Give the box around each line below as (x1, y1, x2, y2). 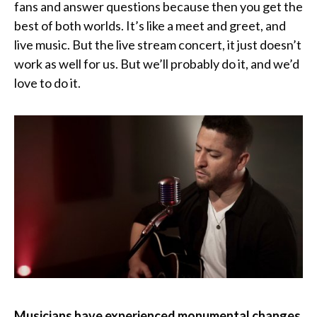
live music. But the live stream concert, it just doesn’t (14, 37, 301, 53)
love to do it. (14, 75, 83, 91)
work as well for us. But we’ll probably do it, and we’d (14, 56, 299, 72)
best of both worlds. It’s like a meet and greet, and (14, 18, 286, 34)
